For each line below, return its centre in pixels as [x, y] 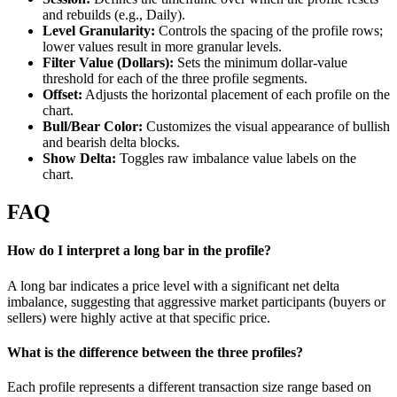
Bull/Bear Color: [93, 127]
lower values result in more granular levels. [162, 47]
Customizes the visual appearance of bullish [266, 127]
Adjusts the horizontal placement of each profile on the [236, 95]
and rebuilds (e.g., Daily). [114, 15]
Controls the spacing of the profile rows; [269, 31]
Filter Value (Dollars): [108, 63]
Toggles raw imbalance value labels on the [236, 159]
